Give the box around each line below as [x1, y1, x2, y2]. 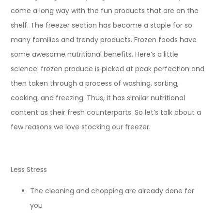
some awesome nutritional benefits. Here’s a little [11, 49, 179, 59]
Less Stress [11, 164, 47, 174]
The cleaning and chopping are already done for [30, 186, 195, 196]
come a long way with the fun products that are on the [11, 5, 199, 15]
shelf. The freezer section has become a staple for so [11, 20, 193, 30]
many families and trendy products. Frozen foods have [11, 34, 197, 45]
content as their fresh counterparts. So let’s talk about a [11, 107, 201, 117]
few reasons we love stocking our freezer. [11, 122, 151, 132]
